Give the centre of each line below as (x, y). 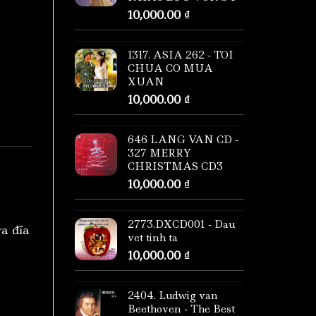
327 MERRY (159, 153)
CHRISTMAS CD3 (175, 167)
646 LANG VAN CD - (183, 140)
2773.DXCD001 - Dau (181, 225)
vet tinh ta (153, 238)
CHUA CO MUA (170, 69)
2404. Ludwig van (173, 296)
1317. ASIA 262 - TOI (181, 55)
